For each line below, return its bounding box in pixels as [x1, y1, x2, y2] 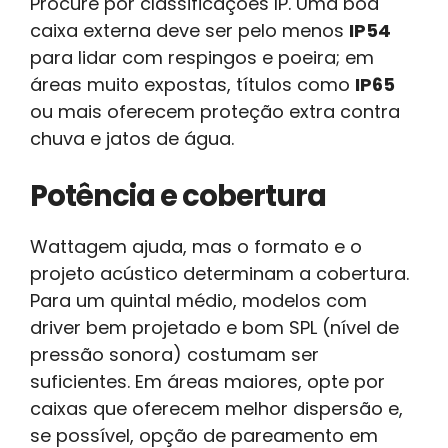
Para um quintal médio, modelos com [30, 287, 367, 313]
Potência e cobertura [30, 175, 326, 216]
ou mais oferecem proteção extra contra [30, 98, 400, 124]
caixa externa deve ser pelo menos [30, 17, 349, 43]
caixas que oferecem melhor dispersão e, [30, 395, 403, 421]
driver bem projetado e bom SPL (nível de [30, 314, 399, 340]
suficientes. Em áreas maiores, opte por [30, 368, 385, 394]
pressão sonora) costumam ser [30, 341, 319, 367]
